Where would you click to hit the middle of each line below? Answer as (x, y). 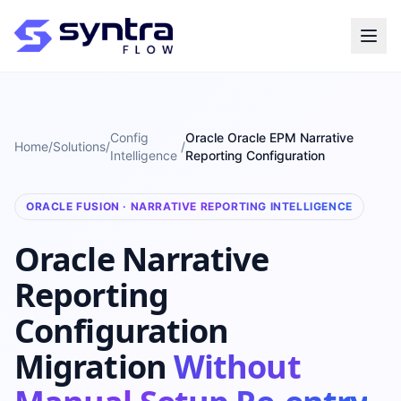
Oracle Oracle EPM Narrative (269, 137)
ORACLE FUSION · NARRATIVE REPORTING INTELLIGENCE (189, 206)
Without (237, 367)
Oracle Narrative (141, 259)
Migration (94, 367)
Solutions (79, 146)
